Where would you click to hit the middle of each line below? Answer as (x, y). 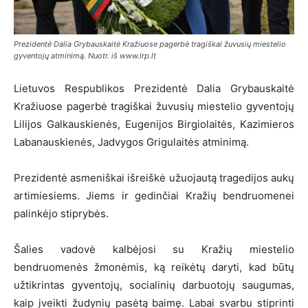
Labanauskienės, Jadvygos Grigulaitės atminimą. (131, 142)
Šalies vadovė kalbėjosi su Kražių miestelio (154, 250)
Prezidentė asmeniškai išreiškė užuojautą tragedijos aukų (154, 178)
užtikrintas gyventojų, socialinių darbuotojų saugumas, (154, 285)
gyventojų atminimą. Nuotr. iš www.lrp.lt (85, 56)
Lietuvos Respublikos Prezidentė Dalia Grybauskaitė (154, 89)
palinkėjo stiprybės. (61, 214)
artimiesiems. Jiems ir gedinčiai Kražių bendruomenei (154, 196)
